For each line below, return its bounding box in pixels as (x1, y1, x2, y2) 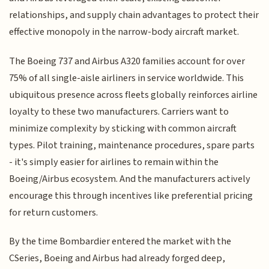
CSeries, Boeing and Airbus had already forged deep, (9, 250, 226, 265)
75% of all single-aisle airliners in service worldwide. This (9, 70, 244, 85)
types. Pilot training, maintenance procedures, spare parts (9, 138, 255, 153)
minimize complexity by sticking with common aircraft (9, 121, 237, 136)
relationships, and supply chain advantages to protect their (9, 8, 259, 23)
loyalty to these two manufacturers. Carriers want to (9, 104, 229, 119)
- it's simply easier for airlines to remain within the (9, 154, 219, 169)
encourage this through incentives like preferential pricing (9, 188, 253, 203)
